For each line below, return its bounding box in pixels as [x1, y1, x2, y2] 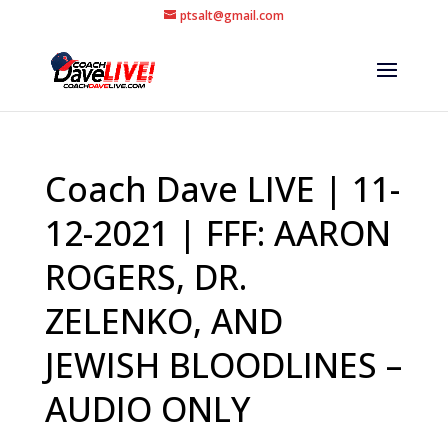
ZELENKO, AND [44, 298, 283, 344]
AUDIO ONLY [44, 386, 251, 432]
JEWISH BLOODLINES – [44, 342, 402, 388]
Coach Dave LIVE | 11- [44, 166, 400, 212]
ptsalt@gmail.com [179, 7, 284, 24]
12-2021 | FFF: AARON [44, 210, 391, 256]
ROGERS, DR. [44, 254, 247, 300]
